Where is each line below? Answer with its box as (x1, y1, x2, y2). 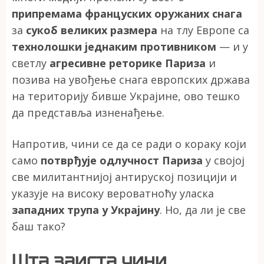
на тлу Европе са (157, 22, 249, 37)
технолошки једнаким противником (12, 39, 216, 54)
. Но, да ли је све (160, 202, 246, 217)
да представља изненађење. (12, 105, 164, 120)
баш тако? (12, 219, 65, 233)
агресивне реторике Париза (49, 55, 209, 70)
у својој (203, 153, 245, 167)
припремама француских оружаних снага (12, 6, 242, 21)
